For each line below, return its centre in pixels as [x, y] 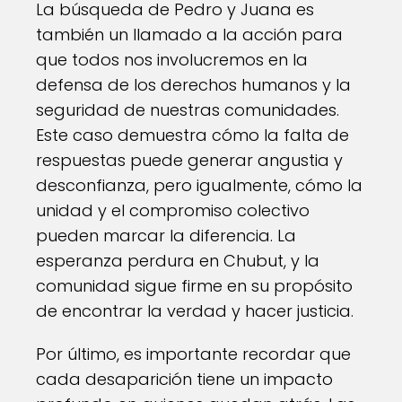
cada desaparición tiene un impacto [184, 379]
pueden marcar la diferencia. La [166, 236]
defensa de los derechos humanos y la [193, 85]
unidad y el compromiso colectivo [173, 210]
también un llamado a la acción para [189, 35]
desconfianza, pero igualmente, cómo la [199, 185]
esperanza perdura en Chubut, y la [178, 261]
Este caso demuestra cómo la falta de [192, 135]
